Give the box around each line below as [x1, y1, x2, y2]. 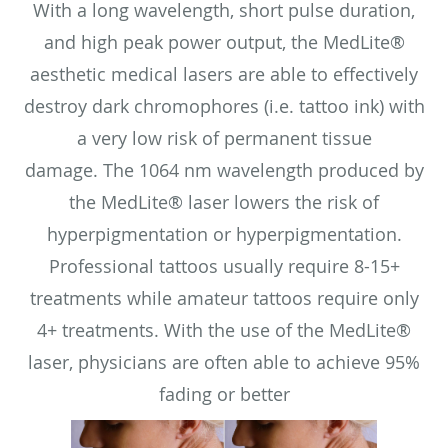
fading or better [158, 381, 290, 406]
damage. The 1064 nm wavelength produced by [24, 157, 424, 182]
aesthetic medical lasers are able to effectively [30, 61, 418, 86]
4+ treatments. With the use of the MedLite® [37, 317, 411, 342]
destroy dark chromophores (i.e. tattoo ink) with [23, 93, 425, 118]
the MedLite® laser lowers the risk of [69, 189, 379, 214]
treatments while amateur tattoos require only [29, 285, 419, 310]
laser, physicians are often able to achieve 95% [28, 349, 420, 374]
